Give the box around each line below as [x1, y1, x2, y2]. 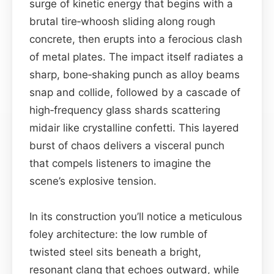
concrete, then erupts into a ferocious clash [29, 32, 242, 45]
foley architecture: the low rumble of [29, 228, 207, 240]
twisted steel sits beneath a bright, [29, 245, 201, 258]
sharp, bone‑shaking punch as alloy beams [29, 68, 240, 81]
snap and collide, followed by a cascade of [29, 86, 240, 98]
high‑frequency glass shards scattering [29, 103, 220, 116]
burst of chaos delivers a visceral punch [29, 139, 224, 152]
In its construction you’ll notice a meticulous [29, 210, 242, 223]
